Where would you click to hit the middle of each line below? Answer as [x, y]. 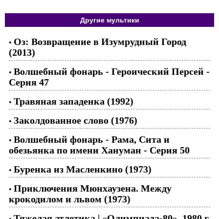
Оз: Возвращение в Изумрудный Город [100, 41]
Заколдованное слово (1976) [76, 120]
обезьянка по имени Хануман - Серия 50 [99, 150]
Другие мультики [109, 20]
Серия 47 [29, 82]
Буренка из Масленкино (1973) [83, 169]
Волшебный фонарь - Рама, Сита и [92, 139]
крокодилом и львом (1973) [70, 199]
